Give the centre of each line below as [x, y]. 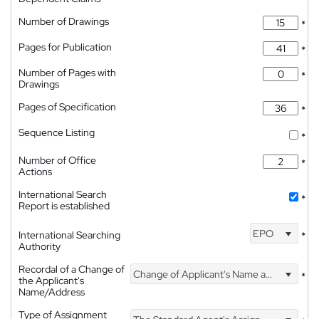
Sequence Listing [57, 132]
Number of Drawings [64, 21]
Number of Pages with [67, 73]
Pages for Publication [65, 47]
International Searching [69, 235]
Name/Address [52, 292]
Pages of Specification [67, 107]
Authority [40, 246]
